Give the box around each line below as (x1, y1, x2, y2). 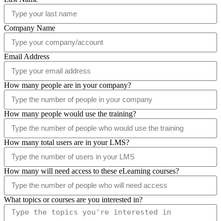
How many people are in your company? (4, 80, 131, 89)
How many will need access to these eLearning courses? (4, 166, 179, 175)
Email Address (4, 52, 49, 61)
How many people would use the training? (4, 109, 136, 118)
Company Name (4, 23, 55, 32)
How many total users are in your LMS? (4, 138, 129, 147)
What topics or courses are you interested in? (4, 195, 143, 204)
